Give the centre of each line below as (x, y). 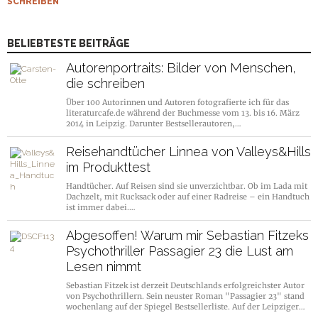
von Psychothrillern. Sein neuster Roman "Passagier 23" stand (185, 296)
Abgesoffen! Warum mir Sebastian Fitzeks (187, 236)
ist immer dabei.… (101, 208)
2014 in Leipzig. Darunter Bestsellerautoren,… (154, 124)
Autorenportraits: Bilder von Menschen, (181, 68)
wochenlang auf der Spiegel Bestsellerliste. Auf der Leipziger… (186, 307)
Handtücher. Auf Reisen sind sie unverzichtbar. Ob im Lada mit (187, 186)
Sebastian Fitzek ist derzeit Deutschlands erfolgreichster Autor (185, 286)
